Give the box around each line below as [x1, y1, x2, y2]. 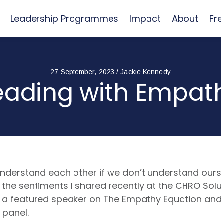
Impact [129, 12, 161, 25]
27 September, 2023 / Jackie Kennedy [50, 68, 171, 75]
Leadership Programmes [10, 12, 119, 25]
